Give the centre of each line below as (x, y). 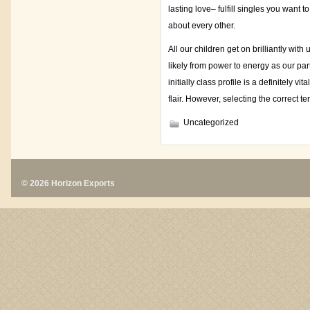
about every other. (202, 26)
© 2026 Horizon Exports (68, 183)
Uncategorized (211, 122)
